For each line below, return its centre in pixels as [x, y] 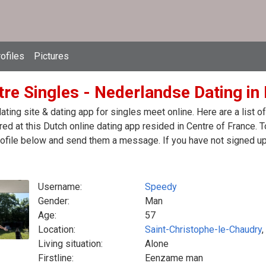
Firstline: [56, 258]
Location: [57, 229]
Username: [60, 187]
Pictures [51, 56]
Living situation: [70, 244]
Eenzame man [174, 258]
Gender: [54, 201]
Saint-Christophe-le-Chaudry [203, 229]
